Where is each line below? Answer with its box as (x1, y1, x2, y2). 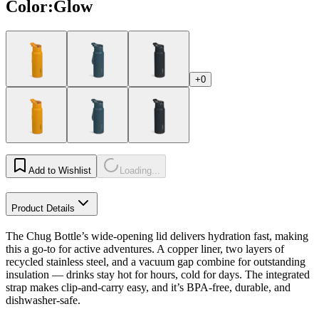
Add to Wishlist (28, 164, 91, 176)
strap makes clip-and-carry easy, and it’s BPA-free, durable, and (6, 281, 291, 293)
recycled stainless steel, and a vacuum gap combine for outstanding (6, 255, 305, 268)
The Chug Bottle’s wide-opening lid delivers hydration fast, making (6, 229, 308, 242)
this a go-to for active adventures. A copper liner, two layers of (6, 242, 284, 255)
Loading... (120, 164, 160, 176)
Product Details (11, 202, 75, 214)
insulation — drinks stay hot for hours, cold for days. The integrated (6, 268, 310, 281)
